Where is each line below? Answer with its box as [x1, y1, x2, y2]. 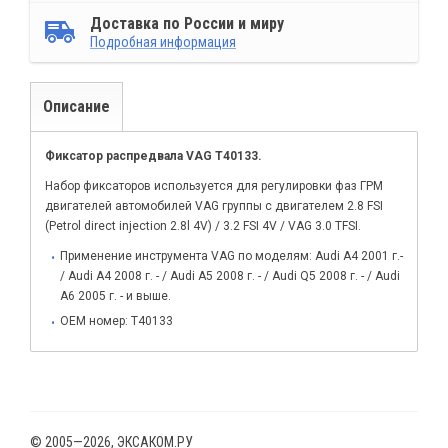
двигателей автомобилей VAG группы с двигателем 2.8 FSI [45, 199, 383, 213]
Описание [43, 97, 110, 116]
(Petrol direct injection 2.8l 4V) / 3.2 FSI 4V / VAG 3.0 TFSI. [45, 219, 361, 233]
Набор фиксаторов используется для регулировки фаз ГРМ [45, 179, 383, 193]
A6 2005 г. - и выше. [60, 289, 171, 303]
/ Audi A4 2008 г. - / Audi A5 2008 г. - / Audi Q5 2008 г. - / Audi [60, 269, 400, 283]
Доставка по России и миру [90, 14, 284, 33]
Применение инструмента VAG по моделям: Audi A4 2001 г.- [60, 249, 403, 263]
